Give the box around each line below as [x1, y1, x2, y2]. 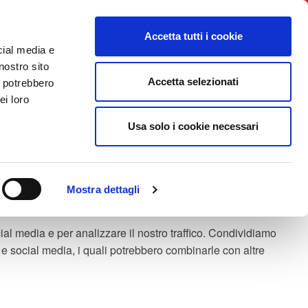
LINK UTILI [219, 57, 272, 72]
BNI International [57, 5, 139, 21]
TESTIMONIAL [60, 57, 131, 72]
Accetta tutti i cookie [144, 30, 243, 42]
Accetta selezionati [148, 75, 239, 87]
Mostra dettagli [67, 184, 140, 195]
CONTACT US [141, 57, 208, 72]
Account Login [162, 5, 232, 21]
